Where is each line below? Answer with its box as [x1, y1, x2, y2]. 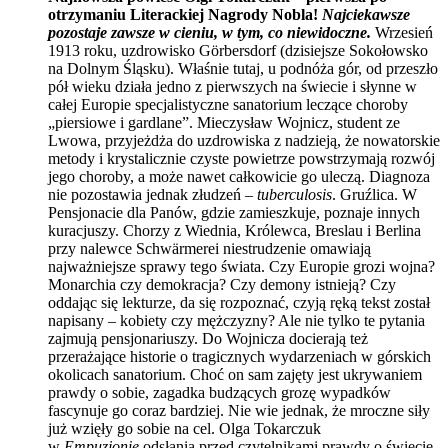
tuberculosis [257, 185, 332, 203]
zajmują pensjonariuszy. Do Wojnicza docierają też [48, 329, 368, 347]
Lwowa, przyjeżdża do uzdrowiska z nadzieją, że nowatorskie [48, 131, 440, 149]
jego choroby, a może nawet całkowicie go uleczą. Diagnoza [48, 167, 430, 185]
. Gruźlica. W [332, 185, 417, 203]
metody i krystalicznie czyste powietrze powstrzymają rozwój [48, 149, 435, 167]
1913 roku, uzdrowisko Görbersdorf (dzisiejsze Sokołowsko [48, 41, 428, 59]
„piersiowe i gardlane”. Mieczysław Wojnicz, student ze [48, 113, 400, 131]
